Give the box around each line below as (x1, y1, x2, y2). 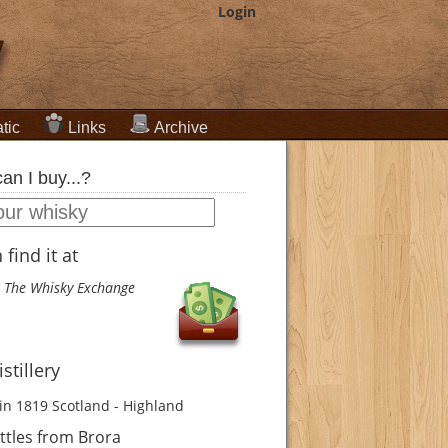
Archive (154, 118, 208, 136)
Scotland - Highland (52, 396, 184, 416)
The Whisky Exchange (4, 278, 135, 298)
